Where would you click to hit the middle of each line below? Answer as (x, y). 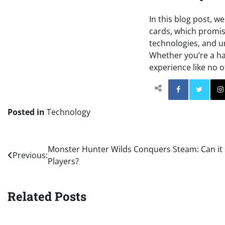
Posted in (27, 112)
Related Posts (47, 196)
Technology (69, 112)
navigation (38, 170)
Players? (63, 161)
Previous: (30, 155)
